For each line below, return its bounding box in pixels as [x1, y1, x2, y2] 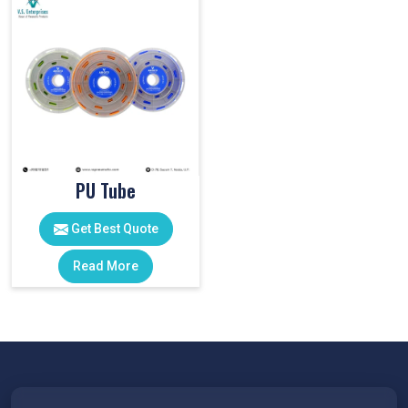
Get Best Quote [67, 221, 158, 236]
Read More [73, 259, 138, 273]
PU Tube [76, 177, 136, 204]
